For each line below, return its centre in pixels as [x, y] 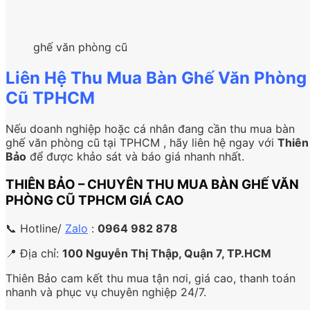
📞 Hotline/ [35, 228]
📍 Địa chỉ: [34, 253]
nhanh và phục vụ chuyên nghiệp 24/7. [106, 292]
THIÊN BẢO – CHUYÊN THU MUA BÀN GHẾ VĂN [152, 184]
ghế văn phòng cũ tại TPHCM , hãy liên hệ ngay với [142, 143]
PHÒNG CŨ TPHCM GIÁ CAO [95, 200]
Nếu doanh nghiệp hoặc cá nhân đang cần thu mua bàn [150, 129]
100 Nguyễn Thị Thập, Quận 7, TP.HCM [167, 253]
